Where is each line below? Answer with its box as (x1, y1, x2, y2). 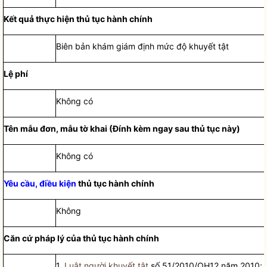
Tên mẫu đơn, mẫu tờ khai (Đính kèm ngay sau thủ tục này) (4, 123, 241, 133)
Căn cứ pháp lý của (4, 233, 83, 243)
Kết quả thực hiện (4, 14, 77, 24)
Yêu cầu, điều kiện (4, 178, 77, 188)
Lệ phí (4, 69, 29, 79)
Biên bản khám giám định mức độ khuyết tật (56, 41, 229, 51)
